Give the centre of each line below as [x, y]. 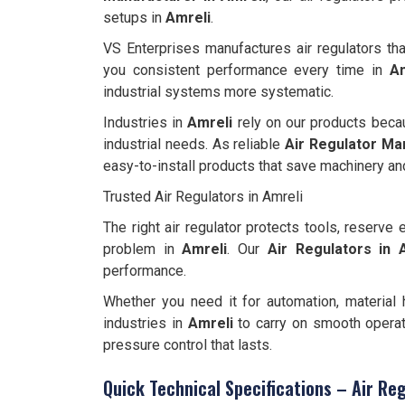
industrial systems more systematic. [218, 92]
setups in [134, 18]
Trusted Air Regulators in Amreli [203, 197]
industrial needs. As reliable [194, 144]
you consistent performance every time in [246, 70]
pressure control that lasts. [188, 345]
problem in [143, 249]
